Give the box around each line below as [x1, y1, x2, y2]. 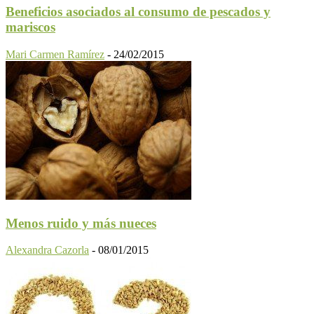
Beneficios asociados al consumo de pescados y [6, 4, 271, 20]
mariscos [6, 20, 55, 35]
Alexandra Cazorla [6, 244, 89, 257]
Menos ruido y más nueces [6, 215, 156, 231]
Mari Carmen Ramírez [6, 48, 104, 60]
